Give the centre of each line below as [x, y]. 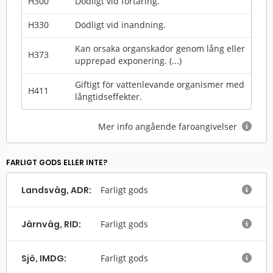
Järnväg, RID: [51, 225]
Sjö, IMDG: [44, 259]
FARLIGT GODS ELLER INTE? [57, 163]
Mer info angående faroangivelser [170, 126]
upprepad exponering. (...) [128, 61]
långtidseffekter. [108, 97]
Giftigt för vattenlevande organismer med [160, 84]
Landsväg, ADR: [56, 190]
